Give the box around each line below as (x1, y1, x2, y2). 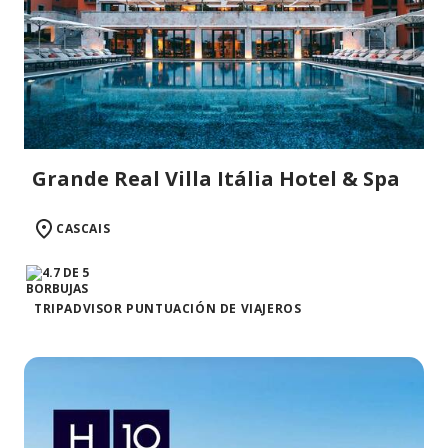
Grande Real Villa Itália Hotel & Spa (32, 165, 400, 193)
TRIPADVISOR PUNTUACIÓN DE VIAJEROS (34, 300, 302, 318)
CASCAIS (56, 220, 111, 238)
